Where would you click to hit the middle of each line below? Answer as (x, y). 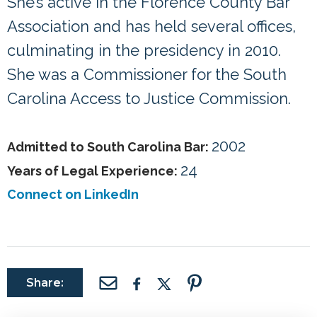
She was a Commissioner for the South (147, 75)
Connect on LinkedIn (73, 195)
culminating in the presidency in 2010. (144, 51)
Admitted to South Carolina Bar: (109, 147)
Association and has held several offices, (151, 27)
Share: (45, 283)
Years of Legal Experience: (94, 171)
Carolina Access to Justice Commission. (149, 99)
